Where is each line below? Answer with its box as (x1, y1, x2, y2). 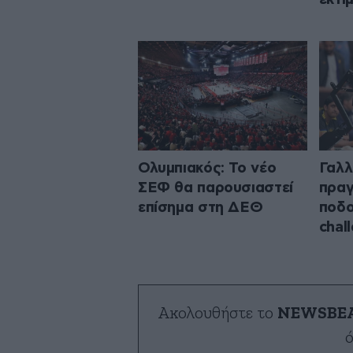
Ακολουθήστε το (158, 304, 277, 321)
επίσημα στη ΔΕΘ (138, 199, 263, 215)
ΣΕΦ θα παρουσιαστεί (138, 180, 293, 195)
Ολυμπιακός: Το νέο (138, 160, 277, 176)
